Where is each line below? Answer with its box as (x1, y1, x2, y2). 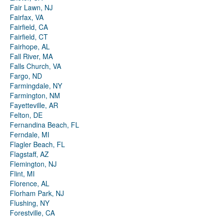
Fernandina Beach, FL (10, 120, 79, 130)
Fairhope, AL (10, 42, 50, 52)
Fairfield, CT (10, 32, 48, 42)
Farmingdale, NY (10, 81, 62, 91)
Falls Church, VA (10, 61, 61, 71)
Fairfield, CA (10, 22, 48, 32)
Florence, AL (10, 178, 49, 189)
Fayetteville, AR (10, 100, 58, 110)
